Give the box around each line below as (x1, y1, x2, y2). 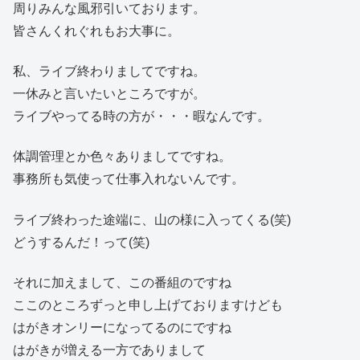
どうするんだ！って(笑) (13, 235, 149, 249)
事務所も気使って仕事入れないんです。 (13, 172, 244, 186)
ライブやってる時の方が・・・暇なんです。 (13, 108, 270, 123)
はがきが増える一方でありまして (13, 343, 206, 358)
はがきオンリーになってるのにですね (13, 321, 231, 335)
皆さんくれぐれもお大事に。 (13, 23, 180, 38)
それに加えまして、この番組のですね (13, 276, 231, 290)
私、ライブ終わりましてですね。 (13, 63, 206, 78)
